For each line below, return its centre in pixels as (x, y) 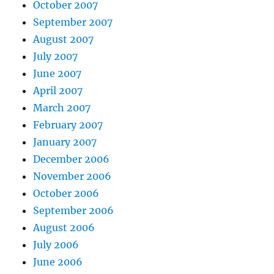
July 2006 (56, 244)
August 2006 (64, 227)
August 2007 (64, 39)
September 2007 (73, 22)
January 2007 (65, 142)
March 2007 (62, 107)
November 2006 (72, 176)
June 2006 (58, 261)
